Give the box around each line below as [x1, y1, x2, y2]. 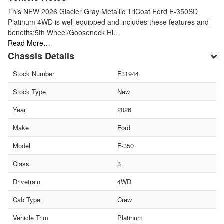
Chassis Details [8, 49, 74, 62]
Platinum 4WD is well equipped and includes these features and [8, 16, 209, 27]
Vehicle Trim [13, 212, 48, 222]
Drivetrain [13, 176, 40, 186]
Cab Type [13, 194, 40, 204]
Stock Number [13, 68, 54, 78]
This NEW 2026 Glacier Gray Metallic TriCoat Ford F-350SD [8, 6, 198, 16]
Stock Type [13, 86, 46, 96]
